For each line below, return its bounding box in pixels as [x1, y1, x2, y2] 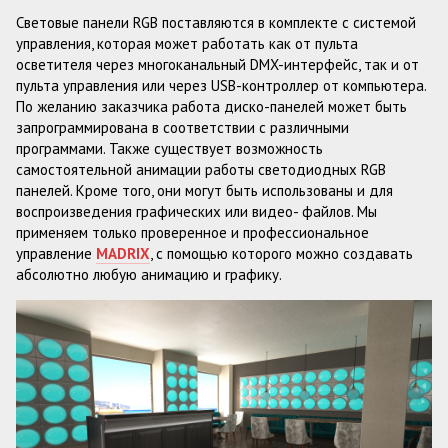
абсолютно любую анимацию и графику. [16, 265, 282, 285]
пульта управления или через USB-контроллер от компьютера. [16, 76, 426, 96]
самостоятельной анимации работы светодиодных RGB [16, 160, 386, 180]
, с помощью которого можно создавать [150, 244, 413, 264]
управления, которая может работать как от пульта [16, 34, 358, 54]
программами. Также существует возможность [16, 139, 323, 159]
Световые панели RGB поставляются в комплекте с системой [16, 13, 416, 33]
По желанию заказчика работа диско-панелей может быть [16, 97, 407, 117]
